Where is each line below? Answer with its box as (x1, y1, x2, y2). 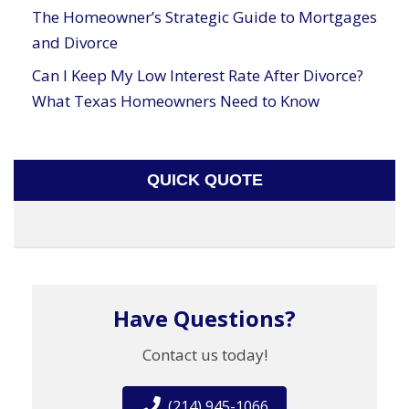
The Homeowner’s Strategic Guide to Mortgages (32, 5, 377, 27)
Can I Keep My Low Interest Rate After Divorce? (32, 64, 363, 86)
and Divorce (32, 31, 118, 53)
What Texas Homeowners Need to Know (32, 89, 320, 111)
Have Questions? (113, 302, 296, 333)
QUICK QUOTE (146, 170, 263, 189)
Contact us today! (142, 343, 267, 365)
